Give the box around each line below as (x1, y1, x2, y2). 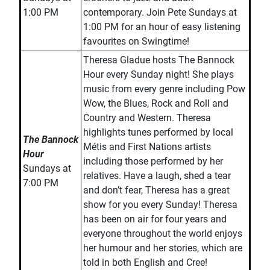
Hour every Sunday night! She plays (83, 69, 234, 80)
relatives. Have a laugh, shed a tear (83, 170, 231, 181)
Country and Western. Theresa (83, 112, 211, 124)
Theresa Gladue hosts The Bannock (83, 54, 234, 66)
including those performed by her (83, 155, 223, 167)
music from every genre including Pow (83, 83, 245, 95)
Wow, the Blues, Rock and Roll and (83, 98, 228, 109)
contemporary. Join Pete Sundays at (83, 7, 237, 18)
